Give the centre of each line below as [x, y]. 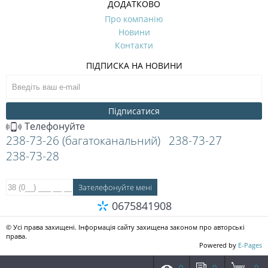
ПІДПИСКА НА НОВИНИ [134, 65]
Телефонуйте [54, 126]
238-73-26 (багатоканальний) [83, 140]
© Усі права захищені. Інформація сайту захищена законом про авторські [125, 227]
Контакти [134, 45]
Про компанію [134, 19]
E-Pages [250, 245]
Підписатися [134, 111]
